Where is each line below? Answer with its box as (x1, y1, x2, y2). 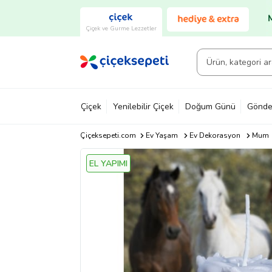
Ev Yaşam (145, 131, 178, 140)
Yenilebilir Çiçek (113, 100, 174, 112)
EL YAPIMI (89, 158, 127, 169)
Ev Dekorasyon (189, 131, 240, 140)
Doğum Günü (185, 100, 236, 112)
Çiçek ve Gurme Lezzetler (86, 24, 157, 33)
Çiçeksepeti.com (80, 131, 136, 140)
